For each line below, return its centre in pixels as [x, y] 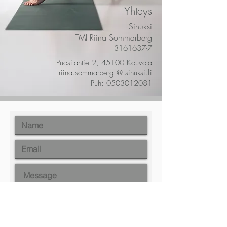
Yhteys [138, 11]
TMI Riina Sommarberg [113, 38]
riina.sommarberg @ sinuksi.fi [105, 73]
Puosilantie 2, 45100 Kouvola [104, 63]
